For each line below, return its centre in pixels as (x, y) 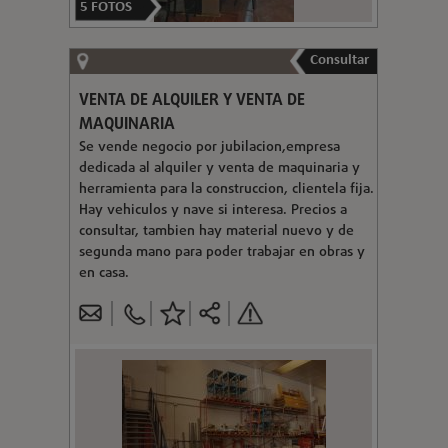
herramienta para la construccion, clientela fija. (226, 189)
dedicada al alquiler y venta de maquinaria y (219, 168)
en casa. (103, 273)
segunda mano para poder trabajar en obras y (221, 252)
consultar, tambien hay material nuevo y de (216, 231)
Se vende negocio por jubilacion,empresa (209, 147)
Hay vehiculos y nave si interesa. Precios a (212, 210)
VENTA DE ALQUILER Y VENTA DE (191, 100)
